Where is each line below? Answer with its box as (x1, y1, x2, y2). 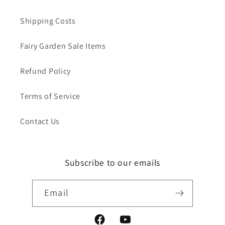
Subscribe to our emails (64, 156, 161, 168)
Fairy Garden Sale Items (20, 41, 106, 52)
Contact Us (20, 116, 60, 127)
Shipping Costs (20, 16, 76, 27)
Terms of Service (20, 91, 81, 102)
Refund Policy (20, 66, 71, 77)
